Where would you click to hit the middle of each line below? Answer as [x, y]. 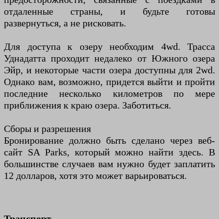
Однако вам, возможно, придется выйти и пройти [109, 81]
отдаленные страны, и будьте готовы [109, 11]
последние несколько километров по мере [109, 93]
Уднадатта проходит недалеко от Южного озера [109, 58]
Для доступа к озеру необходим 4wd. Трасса [109, 46]
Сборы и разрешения [47, 128]
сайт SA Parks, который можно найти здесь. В [109, 152]
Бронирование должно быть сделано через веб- [109, 140]
